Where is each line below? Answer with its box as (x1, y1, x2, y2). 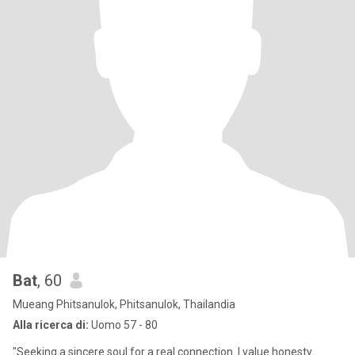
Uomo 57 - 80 (89, 319, 158, 331)
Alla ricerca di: (13, 319, 89, 331)
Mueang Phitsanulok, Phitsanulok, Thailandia (13, 298, 235, 311)
